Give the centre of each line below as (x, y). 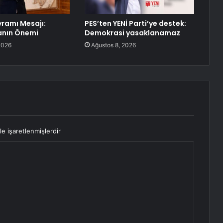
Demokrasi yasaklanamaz (132, 33)
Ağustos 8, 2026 (113, 45)
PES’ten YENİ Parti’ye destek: (135, 24)
